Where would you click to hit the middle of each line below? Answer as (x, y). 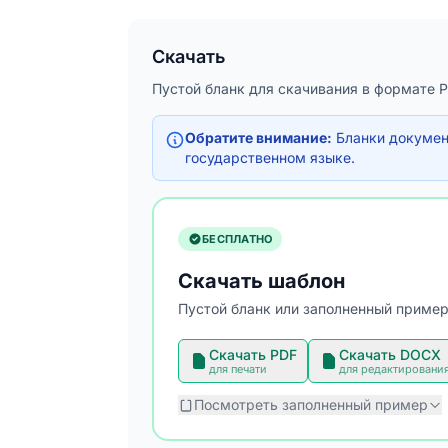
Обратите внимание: (258, 137)
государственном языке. (270, 157)
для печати (238, 369)
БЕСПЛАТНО (237, 239)
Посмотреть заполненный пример (311, 404)
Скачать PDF (253, 354)
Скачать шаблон (261, 281)
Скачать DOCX (390, 354)
